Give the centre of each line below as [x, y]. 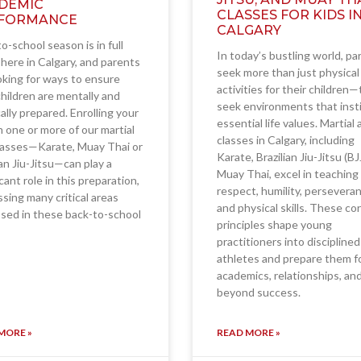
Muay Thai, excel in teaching [288, 174]
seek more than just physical [288, 73]
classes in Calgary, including [286, 140]
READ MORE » [249, 333]
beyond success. [259, 293]
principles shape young [274, 225]
